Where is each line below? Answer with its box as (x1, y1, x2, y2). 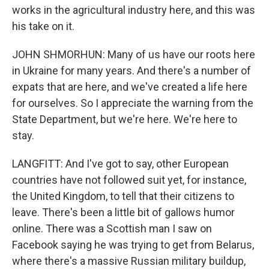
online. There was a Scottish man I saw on (12, 222, 212, 235)
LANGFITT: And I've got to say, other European (12, 157, 229, 170)
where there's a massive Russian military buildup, (12, 255, 246, 267)
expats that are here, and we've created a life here (12, 80, 247, 93)
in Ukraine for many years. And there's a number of (12, 64, 251, 77)
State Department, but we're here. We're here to (12, 113, 237, 125)
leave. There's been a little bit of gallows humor (12, 206, 235, 219)
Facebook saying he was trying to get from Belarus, (12, 238, 254, 251)
